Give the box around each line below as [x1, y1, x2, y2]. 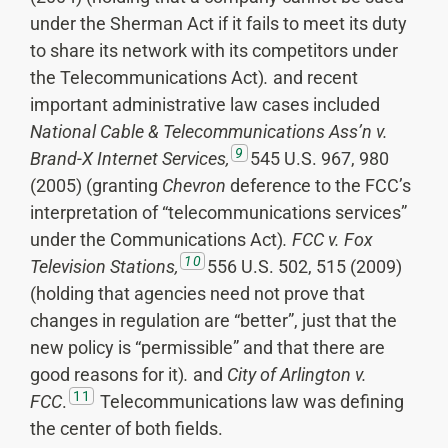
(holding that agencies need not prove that [30, 283, 365, 305]
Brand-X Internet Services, [30, 148, 229, 170]
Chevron [162, 175, 230, 197]
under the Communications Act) [30, 229, 283, 251]
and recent [269, 67, 358, 89]
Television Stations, [30, 256, 178, 278]
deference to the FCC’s [230, 175, 411, 197]
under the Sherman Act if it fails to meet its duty [30, 13, 407, 35]
